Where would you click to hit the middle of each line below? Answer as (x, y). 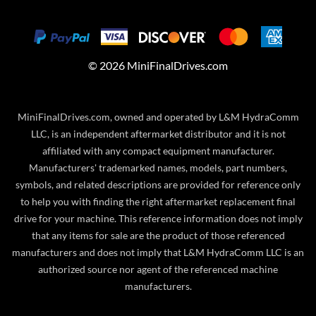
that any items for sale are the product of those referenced (158, 236)
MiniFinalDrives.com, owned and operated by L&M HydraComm (158, 117)
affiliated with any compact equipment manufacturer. (158, 151)
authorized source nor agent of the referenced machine (158, 269)
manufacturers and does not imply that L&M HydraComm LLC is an (158, 253)
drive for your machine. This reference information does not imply (158, 219)
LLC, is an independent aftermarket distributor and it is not (158, 134)
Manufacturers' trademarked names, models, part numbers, (158, 168)
